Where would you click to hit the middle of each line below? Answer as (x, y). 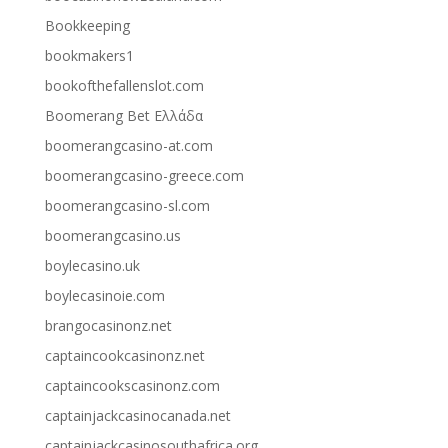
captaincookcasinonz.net (124, 356)
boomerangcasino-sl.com (127, 206)
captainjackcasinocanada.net (137, 416)
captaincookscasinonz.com (132, 386)
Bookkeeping (87, 26)
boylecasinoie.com (104, 296)
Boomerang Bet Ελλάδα (123, 116)
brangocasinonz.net (108, 326)
